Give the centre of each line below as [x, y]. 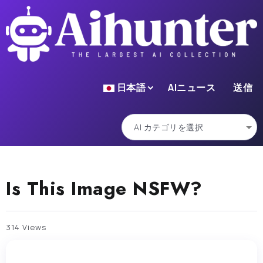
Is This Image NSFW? [104, 188]
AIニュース [192, 87]
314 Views [26, 227]
